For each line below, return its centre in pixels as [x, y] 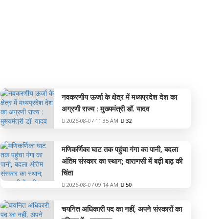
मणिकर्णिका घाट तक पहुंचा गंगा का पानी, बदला [120, 149]
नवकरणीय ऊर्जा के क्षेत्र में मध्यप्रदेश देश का [119, 97]
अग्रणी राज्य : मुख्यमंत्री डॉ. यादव [105, 109]
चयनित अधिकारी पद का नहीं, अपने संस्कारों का [121, 209]
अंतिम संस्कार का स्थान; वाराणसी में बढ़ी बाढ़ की [122, 161]
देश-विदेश [27, 70]
